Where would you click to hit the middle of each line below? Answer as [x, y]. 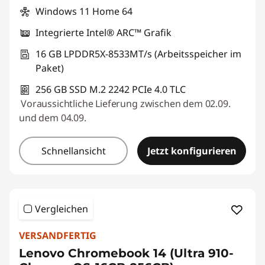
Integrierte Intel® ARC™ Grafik [104, 33]
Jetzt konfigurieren [192, 151]
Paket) [50, 68]
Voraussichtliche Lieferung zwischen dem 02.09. [126, 104]
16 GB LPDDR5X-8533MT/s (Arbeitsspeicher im [138, 54]
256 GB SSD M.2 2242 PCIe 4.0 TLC [111, 89]
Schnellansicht [73, 151]
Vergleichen [62, 209]
